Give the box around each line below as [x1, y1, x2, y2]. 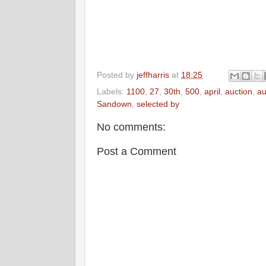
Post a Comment [97, 145, 176, 157]
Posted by [97, 70, 137, 80]
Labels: [97, 87, 126, 96]
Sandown [97, 99, 132, 109]
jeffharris [137, 70, 169, 80]
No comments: [97, 121, 166, 133]
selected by [137, 99, 179, 109]
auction [225, 87, 252, 96]
